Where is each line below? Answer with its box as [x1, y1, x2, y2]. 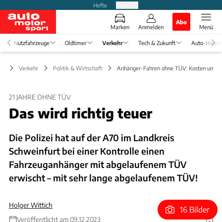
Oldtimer [64, 39, 87, 46]
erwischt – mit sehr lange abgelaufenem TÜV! [9, 171, 198, 183]
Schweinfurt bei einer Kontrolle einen [9, 145, 165, 157]
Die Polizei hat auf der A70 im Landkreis [9, 131, 174, 143]
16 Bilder [180, 205, 210, 215]
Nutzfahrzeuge [13, 39, 49, 46]
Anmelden [138, 23, 164, 30]
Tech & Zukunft [138, 39, 175, 46]
